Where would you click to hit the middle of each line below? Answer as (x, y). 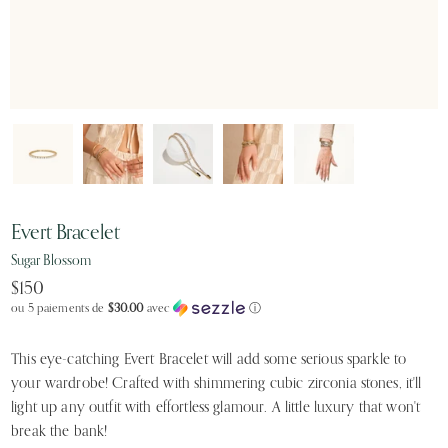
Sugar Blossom (51, 261)
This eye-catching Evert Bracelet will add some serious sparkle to (209, 359)
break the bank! (59, 431)
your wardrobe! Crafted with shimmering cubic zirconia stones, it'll (216, 383)
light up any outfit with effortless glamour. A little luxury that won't (216, 407)
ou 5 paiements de (59, 309)
